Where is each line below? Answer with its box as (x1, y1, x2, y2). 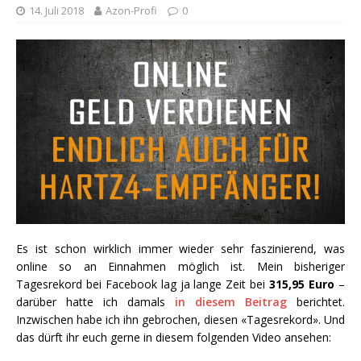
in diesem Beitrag (175, 294, 287, 310)
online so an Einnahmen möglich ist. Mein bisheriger (16, 259, 345, 275)
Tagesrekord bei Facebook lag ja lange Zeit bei (16, 276, 270, 293)
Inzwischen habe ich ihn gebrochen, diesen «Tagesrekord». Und (16, 312, 345, 328)
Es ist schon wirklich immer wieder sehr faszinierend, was (16, 241, 345, 257)
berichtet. (287, 294, 345, 310)
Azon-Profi (106, 3, 157, 19)
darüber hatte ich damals (16, 294, 175, 310)
